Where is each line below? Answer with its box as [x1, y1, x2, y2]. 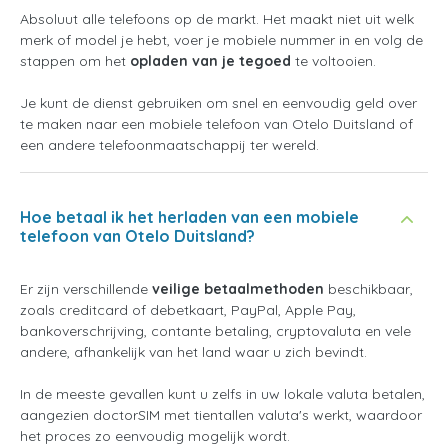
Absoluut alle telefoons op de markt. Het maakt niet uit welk [20, 10, 414, 28]
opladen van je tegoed [130, 52, 291, 70]
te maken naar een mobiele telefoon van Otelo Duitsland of [20, 115, 413, 133]
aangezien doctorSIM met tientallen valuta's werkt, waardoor [20, 406, 422, 424]
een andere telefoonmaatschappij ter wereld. [20, 136, 319, 154]
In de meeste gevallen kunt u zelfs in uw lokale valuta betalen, [20, 385, 425, 403]
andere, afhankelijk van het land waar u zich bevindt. [20, 343, 367, 361]
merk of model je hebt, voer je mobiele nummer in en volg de [20, 31, 423, 49]
